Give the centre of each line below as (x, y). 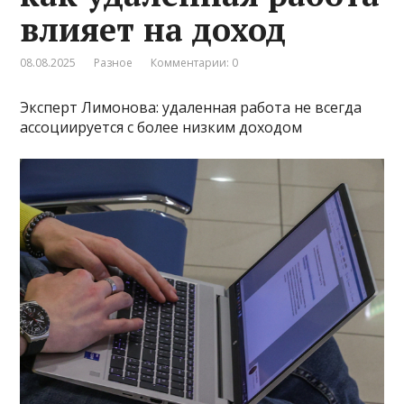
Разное (114, 62)
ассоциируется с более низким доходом (161, 127)
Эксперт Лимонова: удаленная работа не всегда (191, 107)
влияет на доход (153, 29)
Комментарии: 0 (195, 62)
